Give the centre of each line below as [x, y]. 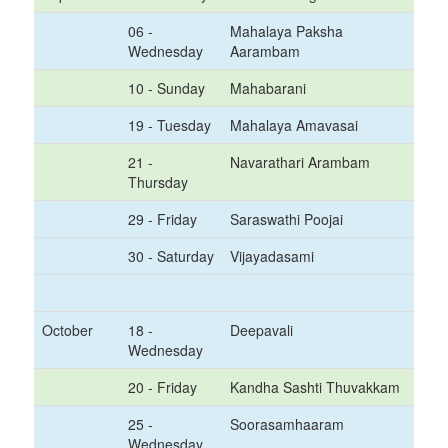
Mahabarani [268, 88]
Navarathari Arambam [300, 162]
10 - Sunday [166, 88]
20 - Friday [162, 387]
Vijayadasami [272, 256]
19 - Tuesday [169, 125]
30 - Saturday [171, 256]
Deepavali [261, 330]
